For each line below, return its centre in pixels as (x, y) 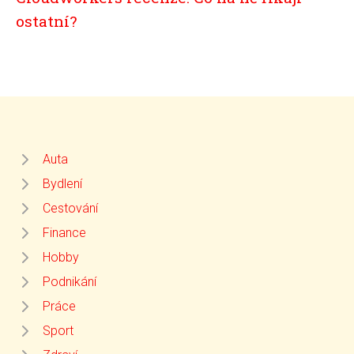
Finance (64, 233)
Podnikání (70, 282)
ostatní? (46, 21)
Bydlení (62, 184)
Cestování (70, 209)
